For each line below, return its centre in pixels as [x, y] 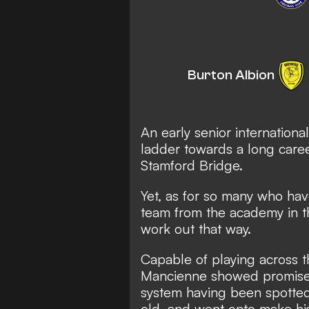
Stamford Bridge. [192, 165]
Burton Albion [231, 74]
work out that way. [196, 228]
